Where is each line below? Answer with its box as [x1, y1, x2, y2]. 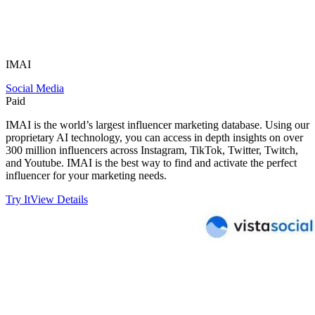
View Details [30, 193, 88, 206]
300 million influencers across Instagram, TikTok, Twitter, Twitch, [6, 144, 298, 157]
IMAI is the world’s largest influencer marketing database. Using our [6, 119, 309, 131]
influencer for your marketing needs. [6, 169, 167, 182]
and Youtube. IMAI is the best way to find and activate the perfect [6, 157, 297, 169]
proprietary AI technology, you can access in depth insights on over [6, 131, 303, 144]
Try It [6, 193, 30, 206]
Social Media [6, 82, 64, 95]
